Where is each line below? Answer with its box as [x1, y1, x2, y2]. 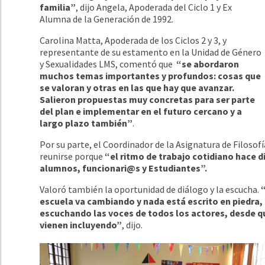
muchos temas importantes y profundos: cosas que [40, 69, 261, 82]
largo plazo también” [40, 117, 133, 129]
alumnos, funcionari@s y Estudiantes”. [40, 161, 209, 174]
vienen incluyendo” [40, 218, 122, 231]
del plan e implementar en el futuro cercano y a [40, 105, 243, 117]
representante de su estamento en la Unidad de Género [40, 46, 262, 58]
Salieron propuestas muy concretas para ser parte [40, 93, 256, 105]
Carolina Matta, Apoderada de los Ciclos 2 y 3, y [40, 34, 227, 46]
